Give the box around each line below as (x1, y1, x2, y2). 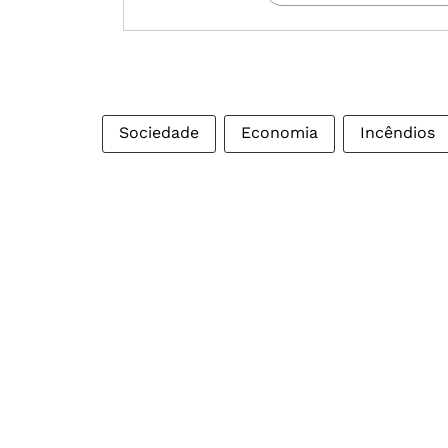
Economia (241, 123, 318, 142)
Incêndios (360, 123, 435, 142)
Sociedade (119, 123, 199, 142)
